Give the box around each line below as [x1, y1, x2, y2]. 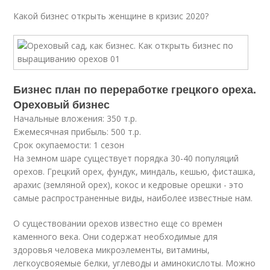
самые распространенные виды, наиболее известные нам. [13, 192, 253, 204]
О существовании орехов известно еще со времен [13, 218, 223, 229]
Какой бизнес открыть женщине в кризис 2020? [13, 10, 209, 22]
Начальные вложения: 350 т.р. [13, 113, 140, 124]
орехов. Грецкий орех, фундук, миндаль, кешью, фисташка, [13, 166, 256, 177]
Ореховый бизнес [13, 96, 110, 112]
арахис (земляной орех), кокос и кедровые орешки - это [13, 179, 244, 190]
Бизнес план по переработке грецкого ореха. [13, 81, 257, 97]
